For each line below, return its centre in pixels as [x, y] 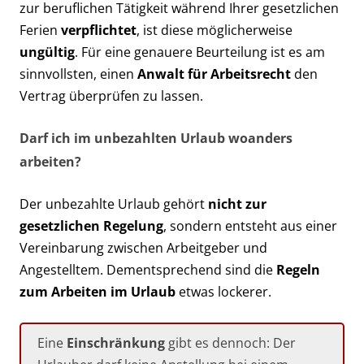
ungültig [47, 52]
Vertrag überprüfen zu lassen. [111, 95]
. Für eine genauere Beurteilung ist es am [200, 52]
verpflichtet [99, 30]
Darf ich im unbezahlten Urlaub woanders [156, 138]
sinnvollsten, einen [78, 74]
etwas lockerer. [223, 291]
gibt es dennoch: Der [230, 342]
